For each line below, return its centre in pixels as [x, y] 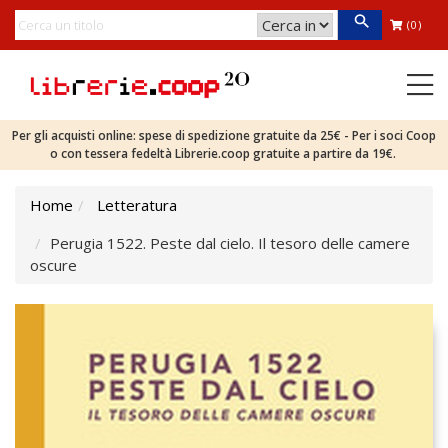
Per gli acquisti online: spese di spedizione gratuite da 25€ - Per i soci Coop [224, 135]
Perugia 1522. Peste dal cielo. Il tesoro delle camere [230, 243]
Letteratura [137, 205]
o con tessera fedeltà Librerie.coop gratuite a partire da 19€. [224, 153]
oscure [53, 265]
